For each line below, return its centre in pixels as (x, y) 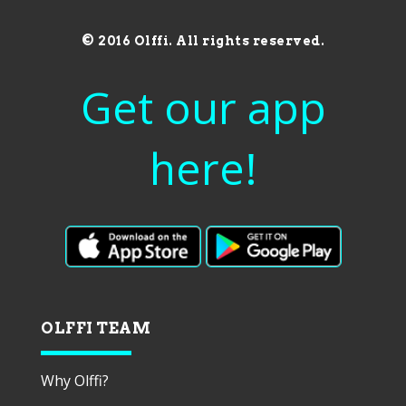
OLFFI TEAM (96, 328)
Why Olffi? (75, 380)
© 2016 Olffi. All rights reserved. (203, 41)
